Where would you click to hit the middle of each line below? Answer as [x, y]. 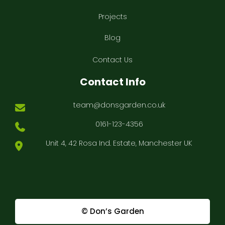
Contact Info [113, 82]
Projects [113, 17]
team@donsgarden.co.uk [119, 105]
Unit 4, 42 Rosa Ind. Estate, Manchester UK [119, 143]
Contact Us [113, 60]
